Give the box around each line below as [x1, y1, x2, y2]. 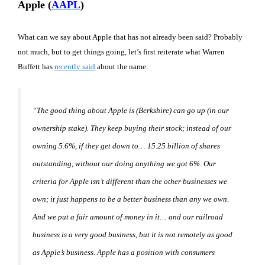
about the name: [95, 62, 148, 71]
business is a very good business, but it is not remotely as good [33, 230, 232, 240]
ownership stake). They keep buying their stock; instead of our [33, 124, 231, 133]
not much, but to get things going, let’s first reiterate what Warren [18, 47, 225, 56]
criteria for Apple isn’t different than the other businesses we [33, 177, 227, 186]
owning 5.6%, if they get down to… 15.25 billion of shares [33, 141, 220, 151]
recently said [54, 62, 95, 71]
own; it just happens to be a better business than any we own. [33, 195, 229, 204]
